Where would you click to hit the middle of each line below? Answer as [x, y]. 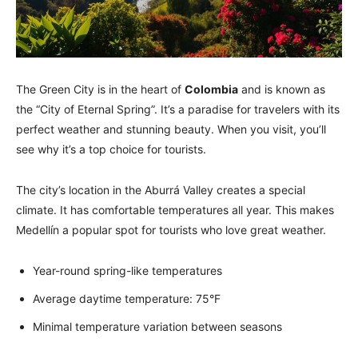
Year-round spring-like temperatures [127, 271]
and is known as [282, 89]
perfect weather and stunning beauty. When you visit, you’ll [171, 129]
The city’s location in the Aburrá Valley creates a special [161, 190]
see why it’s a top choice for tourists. [111, 149]
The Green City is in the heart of [100, 89]
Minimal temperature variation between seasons [157, 327]
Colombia [211, 89]
